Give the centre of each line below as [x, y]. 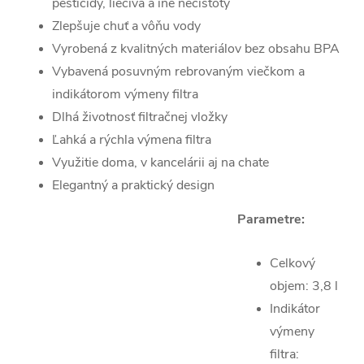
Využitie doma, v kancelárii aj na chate [160, 163]
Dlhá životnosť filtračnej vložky [140, 117]
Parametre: [271, 220]
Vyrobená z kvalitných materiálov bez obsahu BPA [196, 49]
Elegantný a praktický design [133, 186]
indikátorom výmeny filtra [125, 95]
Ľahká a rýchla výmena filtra [132, 140]
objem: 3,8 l [304, 286]
